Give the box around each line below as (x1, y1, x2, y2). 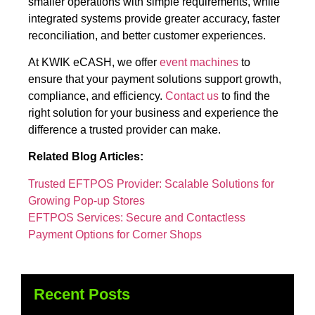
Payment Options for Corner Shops (28, 228, 202, 240)
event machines (160, 56, 238, 68)
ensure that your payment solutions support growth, (28, 72, 281, 85)
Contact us (165, 89, 219, 102)
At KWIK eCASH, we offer (28, 56, 160, 68)
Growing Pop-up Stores (28, 194, 145, 207)
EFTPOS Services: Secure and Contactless (28, 211, 245, 224)
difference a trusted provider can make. (28, 123, 221, 136)
